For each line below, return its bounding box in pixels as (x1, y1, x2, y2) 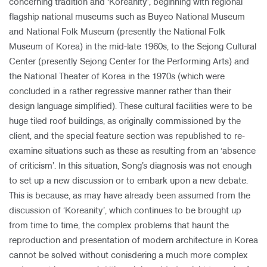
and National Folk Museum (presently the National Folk (9, 28, 225, 36)
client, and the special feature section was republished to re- (9, 132, 245, 141)
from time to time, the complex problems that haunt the (9, 222, 229, 230)
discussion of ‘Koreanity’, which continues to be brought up (9, 207, 241, 215)
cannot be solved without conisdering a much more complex (9, 252, 248, 260)
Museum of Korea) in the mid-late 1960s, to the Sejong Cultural (9, 43, 256, 51)
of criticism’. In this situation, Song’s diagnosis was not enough (9, 162, 252, 170)
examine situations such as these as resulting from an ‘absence (9, 147, 256, 156)
